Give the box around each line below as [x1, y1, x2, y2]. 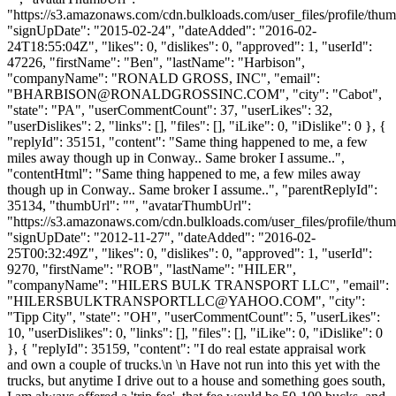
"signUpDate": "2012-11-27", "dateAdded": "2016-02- [7, 229, 316, 245]
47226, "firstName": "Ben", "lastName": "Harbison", [7, 54, 305, 70]
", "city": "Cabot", [279, 86, 382, 102]
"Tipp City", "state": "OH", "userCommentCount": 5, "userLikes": [7, 308, 380, 324]
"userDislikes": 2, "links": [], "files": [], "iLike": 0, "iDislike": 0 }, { [7, 118, 386, 133]
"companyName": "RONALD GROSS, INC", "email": [7, 70, 320, 86]
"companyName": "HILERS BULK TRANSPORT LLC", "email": [7, 277, 389, 293]
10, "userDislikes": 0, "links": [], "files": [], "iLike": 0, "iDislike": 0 [7, 324, 383, 340]
